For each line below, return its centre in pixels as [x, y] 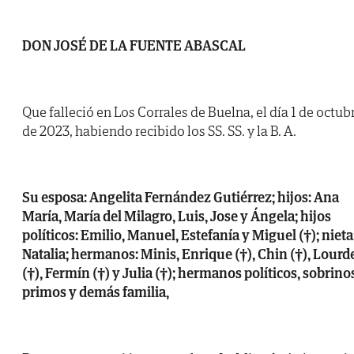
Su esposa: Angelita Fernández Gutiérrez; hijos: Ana [181, 198]
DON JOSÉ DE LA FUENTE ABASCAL [134, 46]
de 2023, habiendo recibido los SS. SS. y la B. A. [159, 131]
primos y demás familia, [96, 292]
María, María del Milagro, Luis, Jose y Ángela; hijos [177, 217]
